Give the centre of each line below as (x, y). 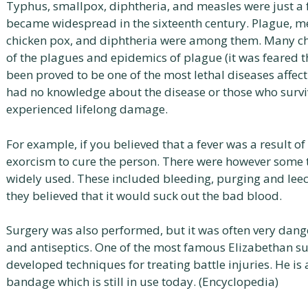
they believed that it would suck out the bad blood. (144, 195)
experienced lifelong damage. (87, 109)
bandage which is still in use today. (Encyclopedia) (142, 282)
